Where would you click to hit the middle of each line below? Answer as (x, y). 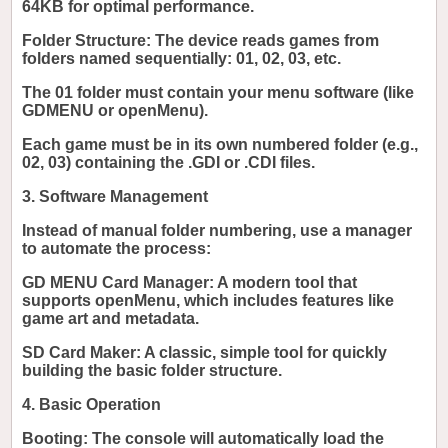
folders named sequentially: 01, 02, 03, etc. (182, 59)
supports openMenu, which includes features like (208, 301)
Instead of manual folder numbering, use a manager (217, 231)
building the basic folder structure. (154, 371)
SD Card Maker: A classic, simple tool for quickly (205, 353)
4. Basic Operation (92, 405)
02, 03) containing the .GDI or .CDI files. (171, 163)
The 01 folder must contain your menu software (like (218, 93)
